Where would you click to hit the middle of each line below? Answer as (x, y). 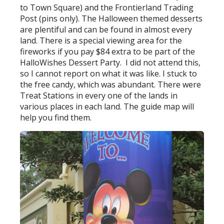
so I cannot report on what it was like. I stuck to (109, 74)
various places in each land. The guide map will (107, 107)
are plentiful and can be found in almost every (106, 30)
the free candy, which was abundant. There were (111, 85)
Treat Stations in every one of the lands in (99, 96)
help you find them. (56, 118)
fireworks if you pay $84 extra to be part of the (108, 52)
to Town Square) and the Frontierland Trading (107, 8)
